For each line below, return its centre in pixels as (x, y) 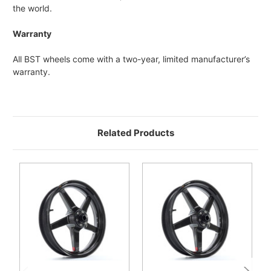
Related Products (135, 133)
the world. (32, 8)
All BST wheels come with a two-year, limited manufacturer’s (131, 59)
